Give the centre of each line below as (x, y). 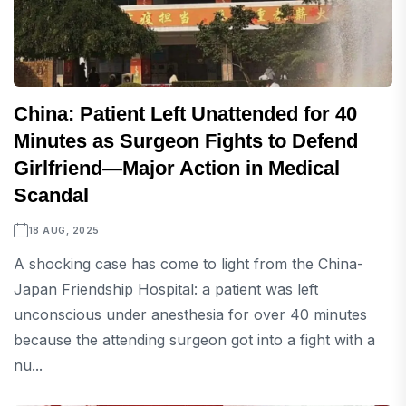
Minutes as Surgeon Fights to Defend (186, 141)
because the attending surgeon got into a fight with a (194, 340)
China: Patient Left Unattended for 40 (185, 114)
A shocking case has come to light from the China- (188, 264)
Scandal (51, 196)
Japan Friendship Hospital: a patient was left (166, 290)
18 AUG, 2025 (64, 231)
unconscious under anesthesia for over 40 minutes (190, 315)
